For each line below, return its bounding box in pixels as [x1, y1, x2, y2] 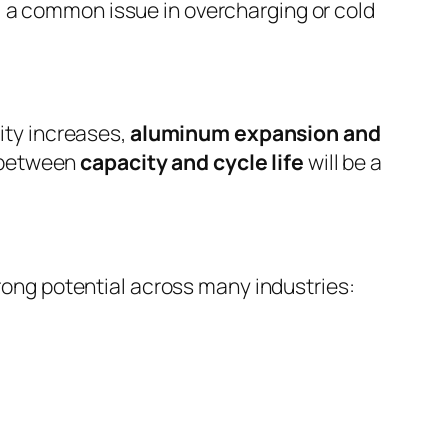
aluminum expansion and [129, 118, 381, 148]
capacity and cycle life [80, 147, 304, 177]
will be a [303, 147, 382, 177]
